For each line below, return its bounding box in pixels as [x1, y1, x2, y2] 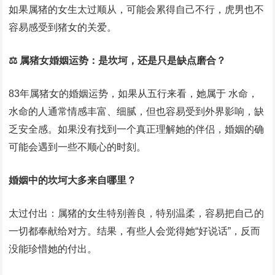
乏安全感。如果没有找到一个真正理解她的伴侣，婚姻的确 [9, 124, 265, 135]
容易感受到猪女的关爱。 [9, 22, 117, 33]
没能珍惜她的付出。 [9, 244, 98, 255]
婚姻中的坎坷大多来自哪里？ [9, 175, 137, 186]
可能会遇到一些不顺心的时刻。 [9, 142, 147, 153]
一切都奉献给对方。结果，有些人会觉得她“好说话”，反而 [9, 226, 261, 237]
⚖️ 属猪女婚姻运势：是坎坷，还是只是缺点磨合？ [9, 55, 227, 66]
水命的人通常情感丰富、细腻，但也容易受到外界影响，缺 [9, 106, 265, 117]
